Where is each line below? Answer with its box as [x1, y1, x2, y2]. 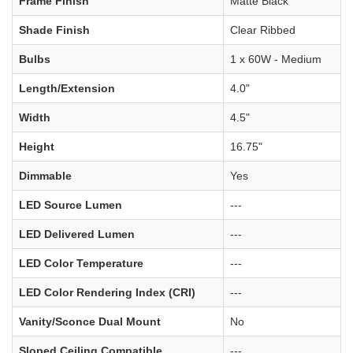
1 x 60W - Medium [230, 52, 321, 65]
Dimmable [19, 169, 72, 182]
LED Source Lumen [19, 198, 122, 211]
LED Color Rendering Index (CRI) [19, 285, 195, 299]
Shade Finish [19, 23, 90, 36]
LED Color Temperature [19, 256, 143, 269]
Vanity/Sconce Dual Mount [19, 314, 161, 328]
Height [19, 139, 54, 153]
